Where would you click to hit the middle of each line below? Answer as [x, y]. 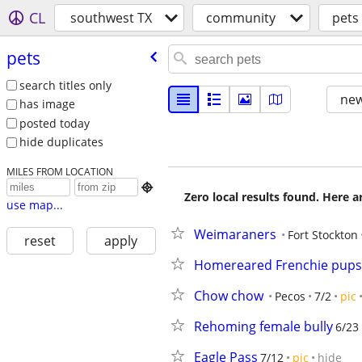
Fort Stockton [323, 235]
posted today [54, 123]
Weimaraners [235, 234]
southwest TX [111, 18]
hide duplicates [61, 142]
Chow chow [229, 296]
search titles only [65, 85]
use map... [34, 205]
